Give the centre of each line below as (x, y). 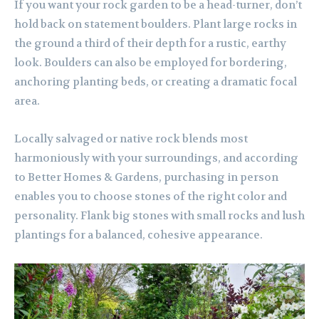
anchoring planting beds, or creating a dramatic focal (156, 82)
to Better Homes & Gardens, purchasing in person (146, 178)
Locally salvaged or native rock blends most (131, 139)
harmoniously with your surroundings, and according (156, 158)
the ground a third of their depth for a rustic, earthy (150, 44)
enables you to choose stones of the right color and (151, 197)
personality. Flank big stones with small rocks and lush (159, 216)
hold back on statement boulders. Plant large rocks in (156, 25)
